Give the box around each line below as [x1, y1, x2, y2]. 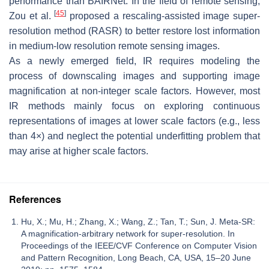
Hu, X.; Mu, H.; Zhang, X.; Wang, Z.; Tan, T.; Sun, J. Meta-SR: [21, 216, 255, 226]
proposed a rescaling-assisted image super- [66, 10, 260, 21]
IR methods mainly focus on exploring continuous [9, 100, 260, 111]
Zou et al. [9, 10, 55, 21]
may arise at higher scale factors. [9, 145, 148, 156]
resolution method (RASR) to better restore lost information [9, 25, 260, 36]
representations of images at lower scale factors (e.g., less [9, 115, 260, 126]
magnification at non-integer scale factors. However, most [9, 85, 260, 96]
